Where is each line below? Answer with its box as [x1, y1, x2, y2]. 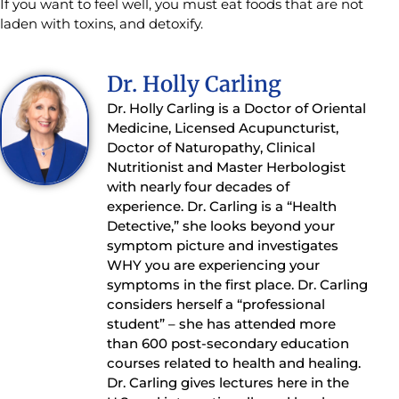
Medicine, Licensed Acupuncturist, [107, 119, 338, 137]
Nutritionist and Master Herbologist [107, 159, 346, 176]
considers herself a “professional [107, 296, 325, 313]
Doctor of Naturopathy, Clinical [107, 139, 315, 157]
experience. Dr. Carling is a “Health [107, 198, 337, 216]
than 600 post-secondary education [107, 335, 349, 353]
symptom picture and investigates [107, 237, 338, 255]
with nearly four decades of [107, 178, 289, 196]
